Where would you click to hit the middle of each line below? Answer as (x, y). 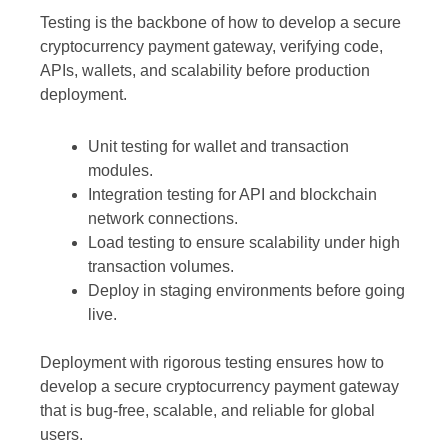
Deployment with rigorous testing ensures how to (212, 363)
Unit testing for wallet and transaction (218, 147)
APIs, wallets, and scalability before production (205, 71)
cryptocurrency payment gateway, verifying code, (211, 47)
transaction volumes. (161, 267)
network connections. (163, 219)
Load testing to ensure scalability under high (244, 243)
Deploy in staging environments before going (246, 291)
